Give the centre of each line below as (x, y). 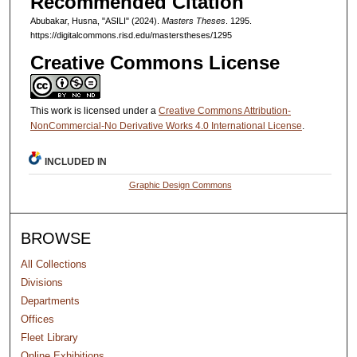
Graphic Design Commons (180, 184)
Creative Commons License (155, 63)
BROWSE (56, 238)
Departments (51, 300)
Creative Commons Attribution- (224, 111)
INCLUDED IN (76, 161)
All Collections (54, 264)
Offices (38, 319)
